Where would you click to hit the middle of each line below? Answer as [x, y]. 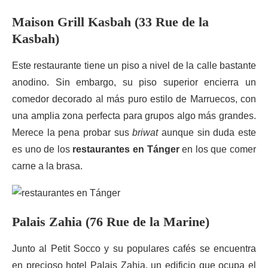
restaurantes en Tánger [126, 149]
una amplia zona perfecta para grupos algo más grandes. [134, 116]
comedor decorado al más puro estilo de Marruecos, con [134, 99]
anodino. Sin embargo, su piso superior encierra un [134, 82]
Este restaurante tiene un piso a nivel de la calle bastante [134, 66]
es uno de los [42, 149]
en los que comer [218, 149]
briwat [145, 133]
